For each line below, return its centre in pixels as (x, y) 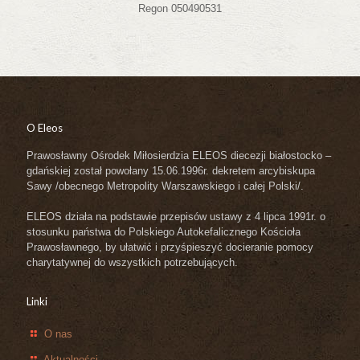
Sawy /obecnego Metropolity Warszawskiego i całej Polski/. (165, 186)
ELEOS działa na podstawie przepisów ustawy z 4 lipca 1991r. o (176, 216)
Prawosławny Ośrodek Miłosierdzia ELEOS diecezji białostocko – (179, 155)
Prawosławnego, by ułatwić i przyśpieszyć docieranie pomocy (170, 247)
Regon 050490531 (180, 8)
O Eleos (45, 127)
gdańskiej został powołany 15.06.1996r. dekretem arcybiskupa (171, 170)
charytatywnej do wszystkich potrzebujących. (132, 262)
